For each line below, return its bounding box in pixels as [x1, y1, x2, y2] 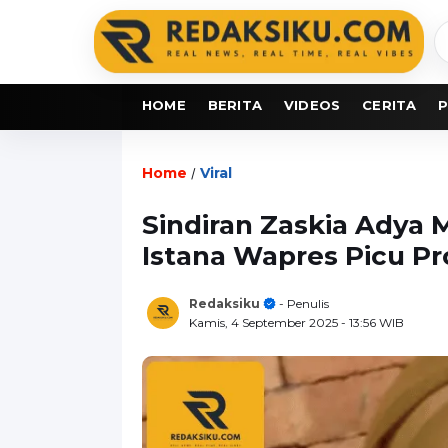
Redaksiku [189, 295, 260, 311]
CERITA [362, 96, 417, 113]
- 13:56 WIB [341, 314, 404, 330]
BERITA [207, 96, 263, 113]
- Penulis [276, 295, 329, 311]
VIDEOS [284, 96, 341, 113]
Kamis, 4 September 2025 [189, 314, 341, 330]
